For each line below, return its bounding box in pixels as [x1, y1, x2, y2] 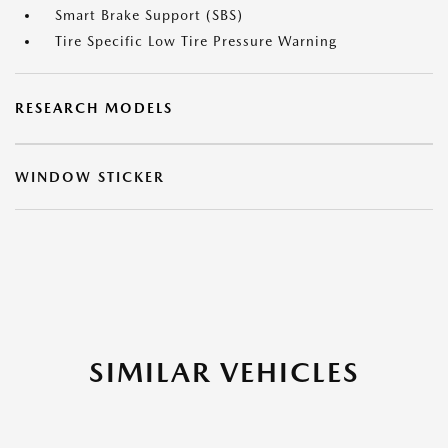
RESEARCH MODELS [15, 100, 173, 116]
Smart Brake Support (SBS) [55, 7, 243, 23]
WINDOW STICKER [15, 169, 165, 185]
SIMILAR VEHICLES [88, 355, 360, 389]
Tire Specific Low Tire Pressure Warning [55, 33, 337, 49]
